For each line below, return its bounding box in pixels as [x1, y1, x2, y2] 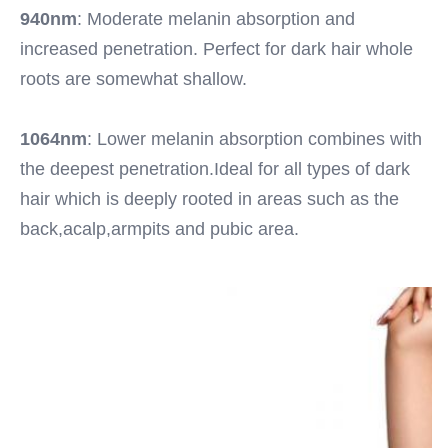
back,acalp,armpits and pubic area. [20, 219, 299, 239]
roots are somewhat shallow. [20, 69, 247, 89]
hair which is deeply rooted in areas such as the [20, 189, 399, 209]
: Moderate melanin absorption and [77, 9, 355, 29]
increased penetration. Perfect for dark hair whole [20, 39, 413, 59]
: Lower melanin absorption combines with [87, 129, 422, 149]
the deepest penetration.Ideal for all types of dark [20, 159, 410, 179]
